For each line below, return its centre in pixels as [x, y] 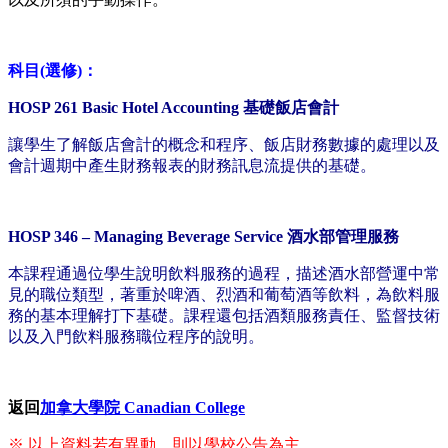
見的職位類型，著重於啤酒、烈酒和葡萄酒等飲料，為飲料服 [224, 295]
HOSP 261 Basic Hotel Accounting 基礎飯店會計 [173, 108]
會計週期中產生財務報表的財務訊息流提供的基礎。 [192, 166]
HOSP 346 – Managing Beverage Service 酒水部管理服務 [203, 237]
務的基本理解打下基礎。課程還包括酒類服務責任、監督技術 [224, 316]
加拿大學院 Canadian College [142, 408]
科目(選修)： [53, 71]
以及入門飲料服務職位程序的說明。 [136, 337]
